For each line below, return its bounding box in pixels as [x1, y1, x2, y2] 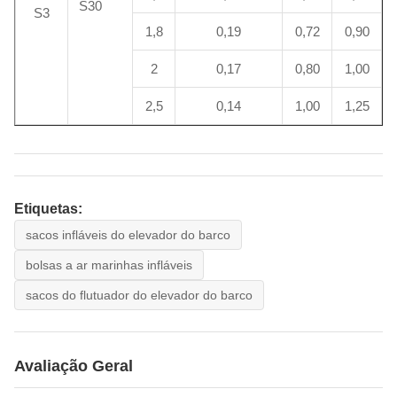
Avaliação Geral [14, 357, 133, 376]
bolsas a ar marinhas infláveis [26, 258, 192, 273]
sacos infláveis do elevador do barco [26, 228, 230, 243]
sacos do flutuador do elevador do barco [26, 288, 253, 303]
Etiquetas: [14, 201, 82, 217]
